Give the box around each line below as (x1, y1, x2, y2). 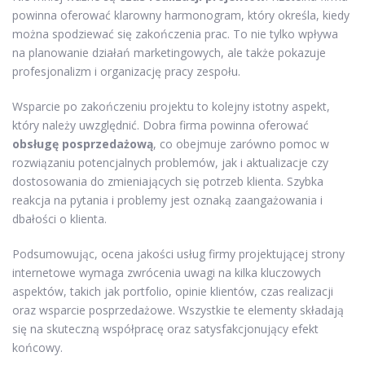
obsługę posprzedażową (12, 135, 153, 152)
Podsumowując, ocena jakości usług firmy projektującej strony (12, 245, 345, 262)
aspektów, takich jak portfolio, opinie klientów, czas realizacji (12, 283, 333, 299)
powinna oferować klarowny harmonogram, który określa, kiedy (12, 7, 350, 23)
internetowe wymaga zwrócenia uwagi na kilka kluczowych (12, 264, 321, 280)
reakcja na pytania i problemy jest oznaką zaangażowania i (12, 191, 323, 208)
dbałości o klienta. (12, 210, 107, 226)
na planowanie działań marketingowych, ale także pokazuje (12, 44, 326, 60)
